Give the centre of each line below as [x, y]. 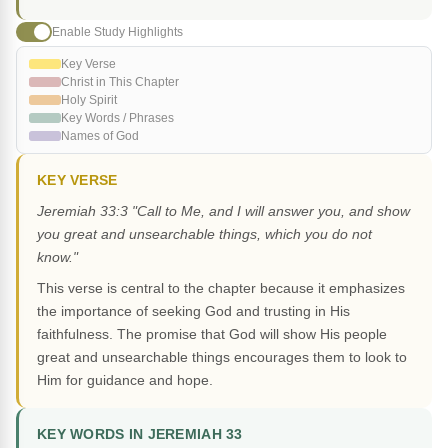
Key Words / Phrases [117, 118]
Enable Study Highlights [117, 31]
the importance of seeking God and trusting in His [193, 311]
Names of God [100, 136]
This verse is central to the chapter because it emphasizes [221, 288]
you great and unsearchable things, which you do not [204, 234]
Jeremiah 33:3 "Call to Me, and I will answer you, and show [223, 211]
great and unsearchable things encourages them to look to [222, 357]
